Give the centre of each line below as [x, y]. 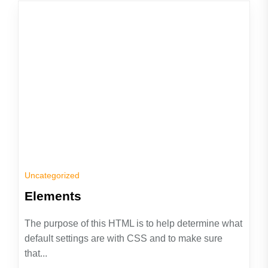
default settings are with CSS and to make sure [124, 238]
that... [36, 253]
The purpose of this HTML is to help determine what [133, 223]
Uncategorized [52, 175]
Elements [53, 196]
